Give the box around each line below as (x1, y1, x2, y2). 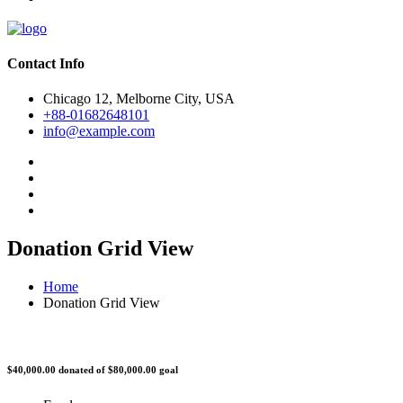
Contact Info (7, 55, 85, 71)
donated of (56, 363, 108, 375)
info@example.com (43, 123, 155, 139)
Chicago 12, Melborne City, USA (43, 91, 235, 107)
